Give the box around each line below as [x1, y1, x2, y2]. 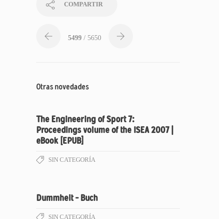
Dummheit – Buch [36, 193, 98, 203]
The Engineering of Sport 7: [36, 114, 134, 125]
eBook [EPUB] [36, 135, 84, 146]
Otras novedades [36, 82, 89, 91]
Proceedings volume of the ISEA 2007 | [36, 125, 174, 135]
